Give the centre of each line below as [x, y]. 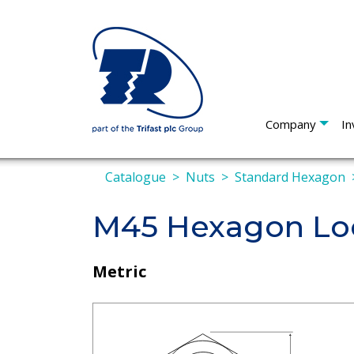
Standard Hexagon [290, 177]
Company [291, 124]
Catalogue [136, 177]
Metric [119, 271]
